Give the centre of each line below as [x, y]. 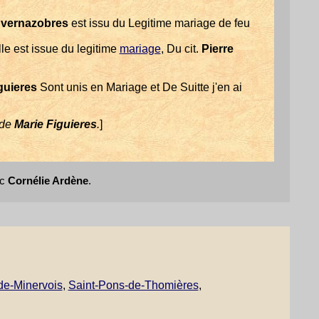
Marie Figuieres [55, 124]
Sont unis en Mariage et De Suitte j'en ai [139, 87]
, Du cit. [181, 49]
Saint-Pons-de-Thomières [133, 285]
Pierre [217, 49]
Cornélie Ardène [48, 181]
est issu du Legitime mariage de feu [159, 23]
